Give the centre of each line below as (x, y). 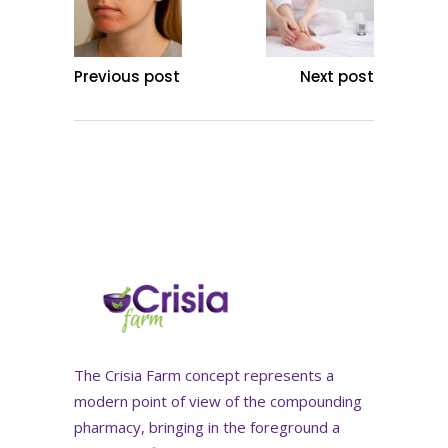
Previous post (127, 77)
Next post (337, 77)
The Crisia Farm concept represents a (204, 375)
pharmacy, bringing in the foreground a (207, 427)
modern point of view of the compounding (218, 401)
